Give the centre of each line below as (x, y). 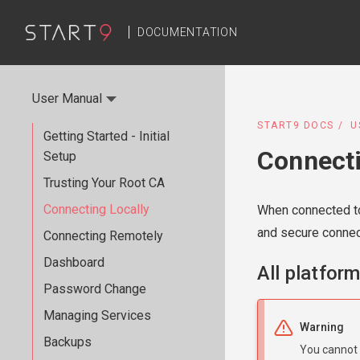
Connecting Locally (96, 209)
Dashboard (74, 262)
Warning (322, 327)
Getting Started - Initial (106, 136)
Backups (67, 342)
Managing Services (97, 315)
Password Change (95, 289)
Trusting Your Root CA (104, 183)
